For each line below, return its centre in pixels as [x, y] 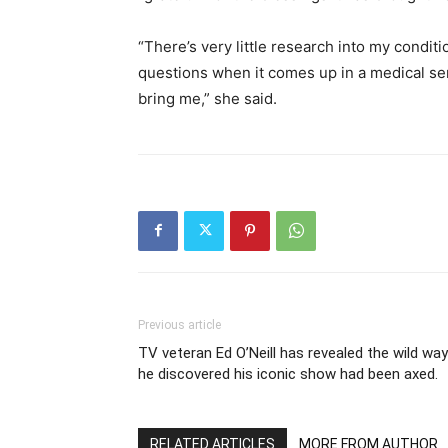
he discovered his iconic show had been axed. [288, 373]
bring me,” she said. [207, 98]
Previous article [179, 324]
